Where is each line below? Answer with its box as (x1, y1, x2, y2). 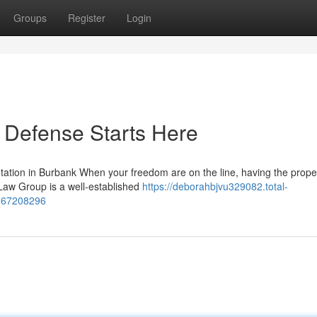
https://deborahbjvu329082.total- (142, 179, 288, 193)
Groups (13, 11, 47, 25)
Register (68, 11, 105, 25)
